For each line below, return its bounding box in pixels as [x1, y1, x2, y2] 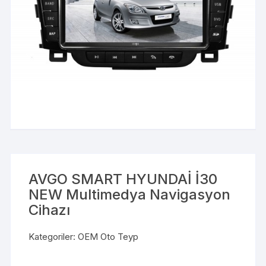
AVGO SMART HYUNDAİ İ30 [28, 170, 218, 188]
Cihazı [28, 201, 71, 218]
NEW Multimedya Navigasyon [28, 185, 231, 203]
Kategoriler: [28, 230, 78, 242]
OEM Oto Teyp [78, 230, 139, 242]
